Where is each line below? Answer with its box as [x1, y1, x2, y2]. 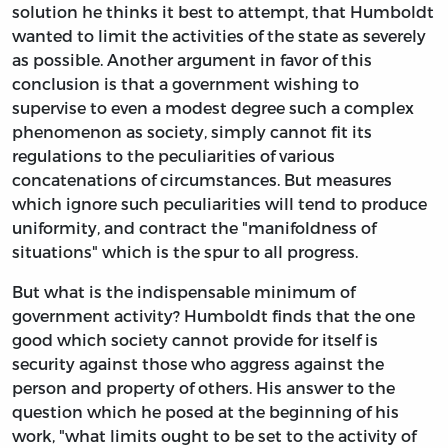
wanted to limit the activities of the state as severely [12, 25, 426, 45]
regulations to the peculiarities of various [12, 145, 335, 165]
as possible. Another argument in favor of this [12, 49, 372, 69]
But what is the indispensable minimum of [12, 281, 355, 301]
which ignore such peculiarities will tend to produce [12, 193, 427, 213]
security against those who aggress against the [12, 353, 384, 373]
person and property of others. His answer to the [12, 377, 395, 397]
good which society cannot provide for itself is [12, 329, 378, 349]
